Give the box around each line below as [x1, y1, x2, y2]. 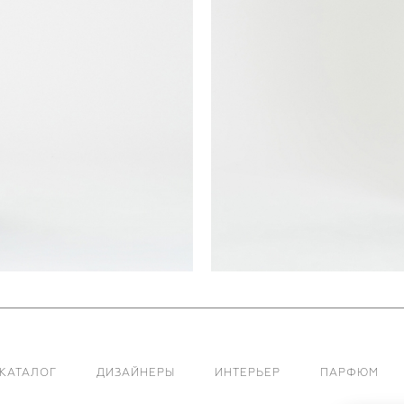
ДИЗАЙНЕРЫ [96, 366, 175, 381]
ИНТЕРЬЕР [214, 366, 280, 381]
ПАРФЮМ [319, 366, 379, 381]
